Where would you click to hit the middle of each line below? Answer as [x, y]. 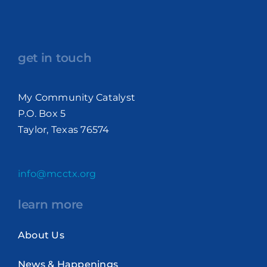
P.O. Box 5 [42, 114]
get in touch [55, 58]
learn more [50, 205]
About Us [41, 235]
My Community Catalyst [77, 98]
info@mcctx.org [57, 174]
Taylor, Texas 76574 [63, 130]
